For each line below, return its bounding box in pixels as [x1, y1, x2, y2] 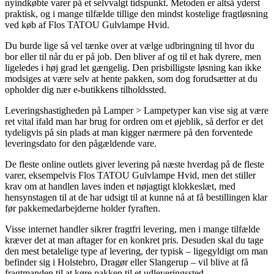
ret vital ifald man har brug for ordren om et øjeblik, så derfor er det [5, 116, 263, 127]
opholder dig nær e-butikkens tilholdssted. [5, 84, 166, 95]
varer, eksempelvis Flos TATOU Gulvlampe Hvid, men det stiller [5, 169, 256, 180]
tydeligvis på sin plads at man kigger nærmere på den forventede [5, 127, 253, 138]
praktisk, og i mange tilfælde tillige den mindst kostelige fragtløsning [5, 8, 268, 19]
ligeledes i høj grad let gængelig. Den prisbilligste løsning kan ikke [5, 62, 261, 73]
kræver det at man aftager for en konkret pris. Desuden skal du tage [5, 234, 264, 245]
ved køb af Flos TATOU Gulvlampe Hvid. [5, 19, 169, 30]
